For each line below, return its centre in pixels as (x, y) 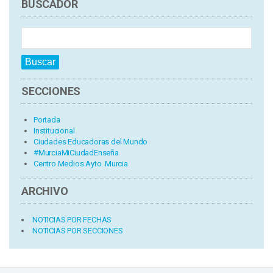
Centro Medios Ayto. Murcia (81, 163)
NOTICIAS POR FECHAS (72, 219)
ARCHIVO (45, 191)
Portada (47, 119)
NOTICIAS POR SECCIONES (78, 230)
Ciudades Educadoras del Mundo (91, 141)
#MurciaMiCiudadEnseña (76, 152)
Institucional (54, 130)
